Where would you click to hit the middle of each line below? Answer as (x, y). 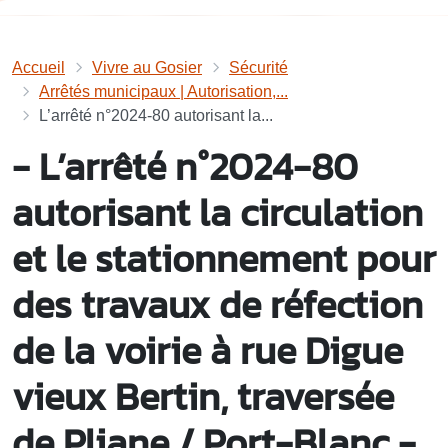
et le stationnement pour (224, 258)
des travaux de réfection (217, 304)
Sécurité (258, 67)
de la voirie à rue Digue (207, 350)
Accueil (38, 67)
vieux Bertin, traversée (203, 396)
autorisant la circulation (217, 212)
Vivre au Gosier (147, 67)
